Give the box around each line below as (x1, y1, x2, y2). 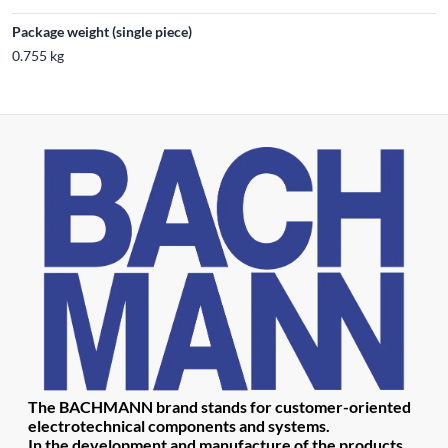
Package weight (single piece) (12, 23, 192, 40)
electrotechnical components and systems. (28, 416, 330, 435)
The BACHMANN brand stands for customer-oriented (28, 397, 411, 416)
